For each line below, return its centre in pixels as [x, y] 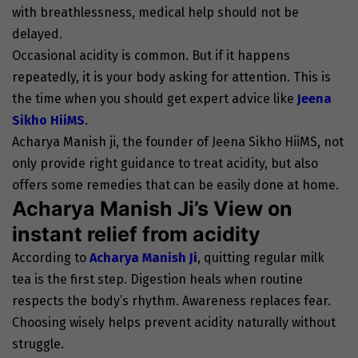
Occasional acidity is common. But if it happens [151, 56]
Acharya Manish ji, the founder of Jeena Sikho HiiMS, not [178, 142]
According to [51, 258]
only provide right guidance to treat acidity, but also [165, 164]
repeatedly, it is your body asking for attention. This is [171, 78]
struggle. [38, 344]
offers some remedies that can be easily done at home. [175, 185]
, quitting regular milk [261, 258]
